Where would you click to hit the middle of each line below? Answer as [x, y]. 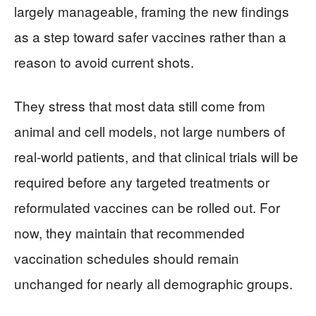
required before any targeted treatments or [142, 182]
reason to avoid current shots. [104, 62]
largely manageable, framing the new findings [152, 11]
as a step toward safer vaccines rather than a [150, 36]
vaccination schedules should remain [127, 258]
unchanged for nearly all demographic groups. [153, 283]
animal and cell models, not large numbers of [150, 131]
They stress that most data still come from [140, 105]
